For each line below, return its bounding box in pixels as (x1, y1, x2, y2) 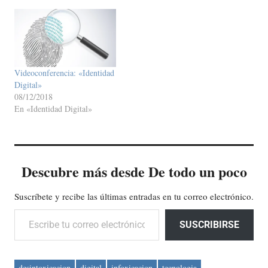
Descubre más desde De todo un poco (21, 161, 247, 182)
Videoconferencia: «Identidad (14, 67, 114, 79)
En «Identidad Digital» (14, 103, 92, 115)
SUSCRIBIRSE (179, 219, 239, 231)
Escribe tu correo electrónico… (14, 202, 72, 216)
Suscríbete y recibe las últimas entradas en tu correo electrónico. (14, 190, 254, 203)
